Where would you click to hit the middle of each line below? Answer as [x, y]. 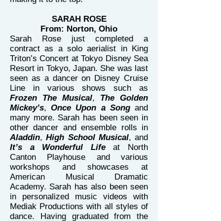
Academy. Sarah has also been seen [79, 187]
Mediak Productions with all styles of [79, 206]
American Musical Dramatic [79, 177]
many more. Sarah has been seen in [79, 118]
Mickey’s [27, 108]
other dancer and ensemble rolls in [79, 128]
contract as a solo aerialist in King [79, 49]
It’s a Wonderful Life [58, 147]
